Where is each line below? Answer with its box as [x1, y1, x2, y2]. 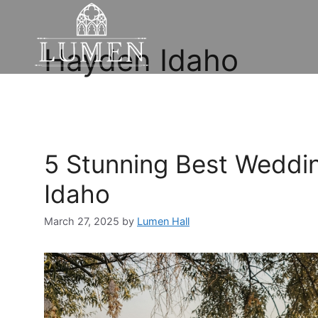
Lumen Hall [137, 215, 190, 228]
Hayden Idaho [44, 42, 238, 78]
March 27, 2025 [44, 215, 119, 228]
